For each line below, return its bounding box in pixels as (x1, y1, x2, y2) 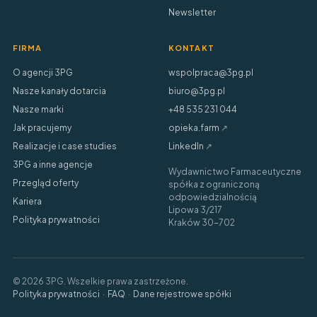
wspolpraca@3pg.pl (168, 67, 253, 78)
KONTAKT (168, 43, 214, 52)
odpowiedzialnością (168, 192, 257, 202)
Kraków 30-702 (168, 217, 235, 228)
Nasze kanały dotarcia (13, 86, 106, 96)
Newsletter (168, 7, 216, 18)
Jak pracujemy (13, 122, 71, 133)
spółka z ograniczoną (168, 179, 260, 190)
